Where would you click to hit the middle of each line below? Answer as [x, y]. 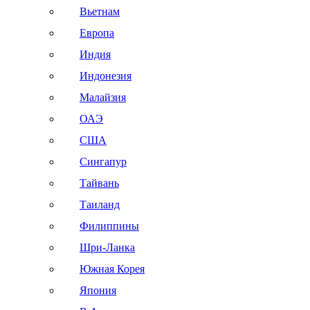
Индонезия [106, 76]
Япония [98, 290]
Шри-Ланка [107, 247]
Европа [97, 33]
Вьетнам [100, 11]
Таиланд [100, 204]
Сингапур [103, 162]
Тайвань [99, 183]
